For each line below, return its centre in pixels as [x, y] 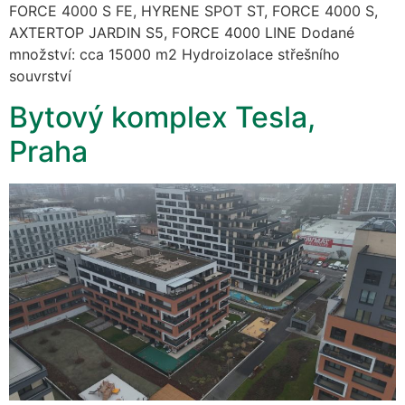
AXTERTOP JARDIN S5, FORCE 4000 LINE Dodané [182, 33]
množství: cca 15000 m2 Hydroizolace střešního [174, 55]
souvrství [40, 76]
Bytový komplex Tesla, [162, 117]
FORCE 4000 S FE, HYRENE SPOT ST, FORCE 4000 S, [193, 11]
